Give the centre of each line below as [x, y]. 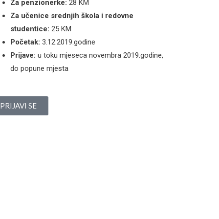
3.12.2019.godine [67, 42]
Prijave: [23, 55]
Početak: [25, 42]
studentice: [30, 29]
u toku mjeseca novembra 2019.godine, [99, 55]
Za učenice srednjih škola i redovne [72, 16]
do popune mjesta [39, 68]
